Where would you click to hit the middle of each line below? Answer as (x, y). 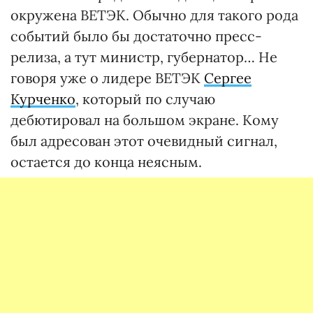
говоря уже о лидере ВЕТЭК (107, 78)
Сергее (228, 78)
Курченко (43, 99)
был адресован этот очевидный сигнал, (144, 141)
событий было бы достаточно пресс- (136, 36)
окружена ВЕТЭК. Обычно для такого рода (154, 15)
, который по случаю (145, 99)
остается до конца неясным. (106, 162)
